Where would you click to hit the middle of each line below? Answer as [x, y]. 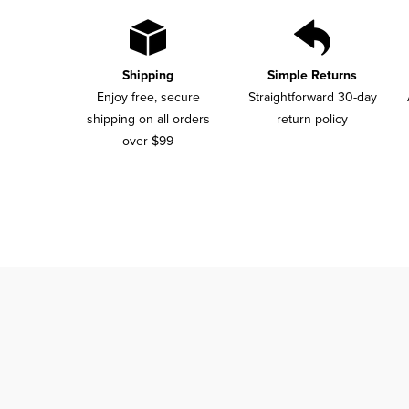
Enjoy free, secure [148, 97]
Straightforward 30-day [312, 97]
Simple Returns [313, 75]
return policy [313, 119]
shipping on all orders [148, 119]
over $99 [148, 141]
